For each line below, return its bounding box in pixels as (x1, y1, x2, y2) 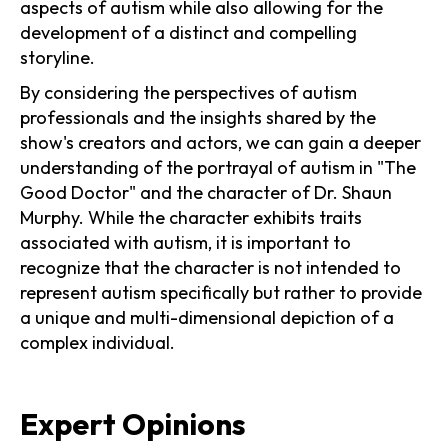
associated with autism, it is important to (20, 230, 351, 254)
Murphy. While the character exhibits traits (20, 205, 362, 229)
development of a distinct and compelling (20, 20, 357, 44)
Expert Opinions (20, 404, 246, 443)
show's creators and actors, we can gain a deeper (20, 130, 421, 154)
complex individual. (20, 330, 175, 354)
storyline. (20, 45, 95, 69)
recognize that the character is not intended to (20, 255, 401, 279)
